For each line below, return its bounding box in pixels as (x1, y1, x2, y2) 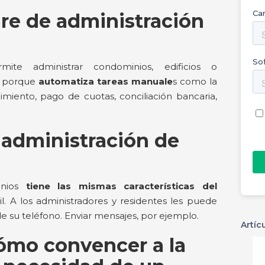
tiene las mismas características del (18, 180, 217, 192)
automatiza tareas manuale (35, 76, 173, 87)
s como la (172, 76, 217, 87)
